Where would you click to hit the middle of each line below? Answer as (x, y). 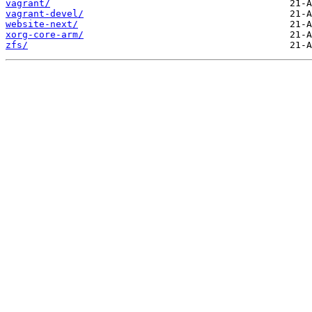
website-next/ (42, 24)
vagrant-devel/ (45, 14)
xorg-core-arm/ (45, 35)
